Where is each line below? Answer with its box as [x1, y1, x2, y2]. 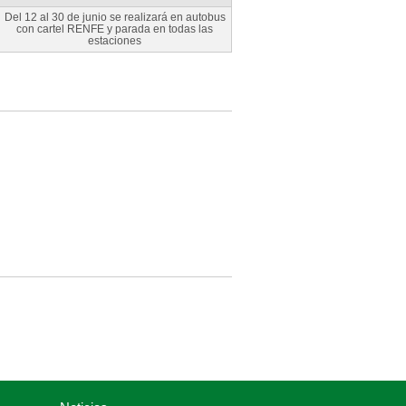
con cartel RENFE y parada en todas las [16, 23, 213, 35]
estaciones [88, 34, 141, 47]
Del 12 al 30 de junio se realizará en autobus [4, 11, 226, 24]
